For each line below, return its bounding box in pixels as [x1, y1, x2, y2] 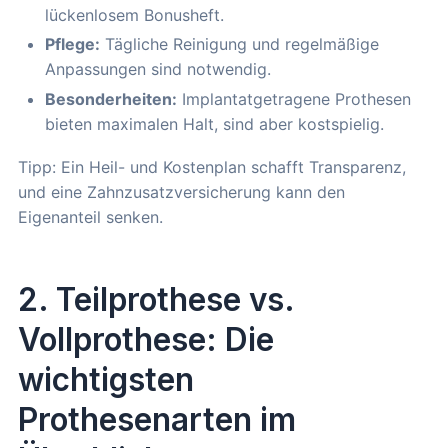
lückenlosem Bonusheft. [45, 4, 224, 25]
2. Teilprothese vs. [18, 279, 294, 319]
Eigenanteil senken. [18, 206, 163, 227]
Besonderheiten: [45, 88, 177, 109]
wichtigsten [18, 359, 194, 399]
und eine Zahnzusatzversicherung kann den [18, 181, 345, 202]
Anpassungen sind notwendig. [45, 59, 271, 80]
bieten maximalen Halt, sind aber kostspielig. [45, 113, 384, 134]
